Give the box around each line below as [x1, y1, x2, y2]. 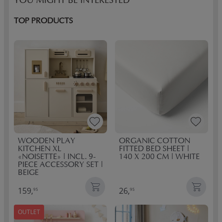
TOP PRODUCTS [14, 17, 73, 25]
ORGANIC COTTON [119, 137, 190, 145]
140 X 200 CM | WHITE [119, 153, 200, 161]
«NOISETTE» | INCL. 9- [18, 153, 96, 161]
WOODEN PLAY [18, 137, 75, 145]
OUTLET [18, 208, 40, 216]
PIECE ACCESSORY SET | [18, 161, 103, 169]
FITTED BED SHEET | [119, 145, 189, 153]
